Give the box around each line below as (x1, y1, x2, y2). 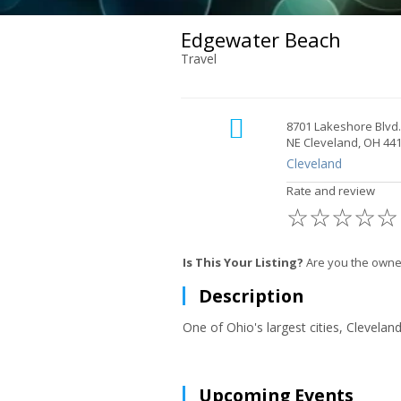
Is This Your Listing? (183, 254, 303, 270)
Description (199, 284, 303, 308)
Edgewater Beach (181, 26, 341, 53)
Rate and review (286, 183, 375, 199)
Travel (181, 50, 217, 67)
